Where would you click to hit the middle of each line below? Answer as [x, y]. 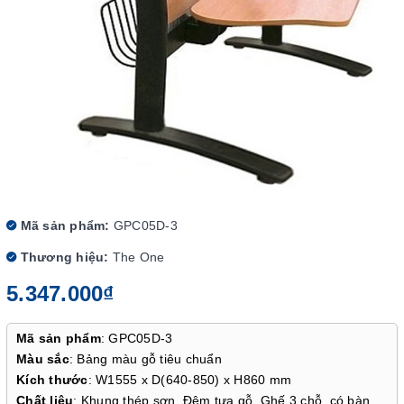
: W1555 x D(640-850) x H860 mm [189, 380]
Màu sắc [43, 359]
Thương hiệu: [63, 257]
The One [138, 257]
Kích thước [52, 380]
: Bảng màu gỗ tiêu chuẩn [145, 359]
